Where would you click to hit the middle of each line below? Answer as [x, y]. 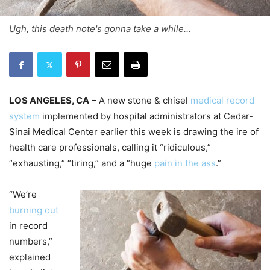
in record [28, 226]
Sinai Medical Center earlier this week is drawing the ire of [134, 132]
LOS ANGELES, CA [49, 101]
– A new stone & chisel [140, 101]
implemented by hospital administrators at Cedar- [146, 116]
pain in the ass [185, 163]
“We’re [23, 195]
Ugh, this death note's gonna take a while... [100, 29]
